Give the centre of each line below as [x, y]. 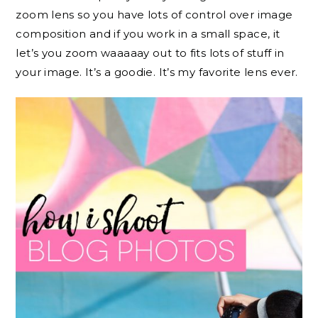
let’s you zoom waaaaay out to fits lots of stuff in [150, 53]
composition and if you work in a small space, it [148, 33]
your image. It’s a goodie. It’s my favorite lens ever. [157, 72]
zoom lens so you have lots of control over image [154, 14]
